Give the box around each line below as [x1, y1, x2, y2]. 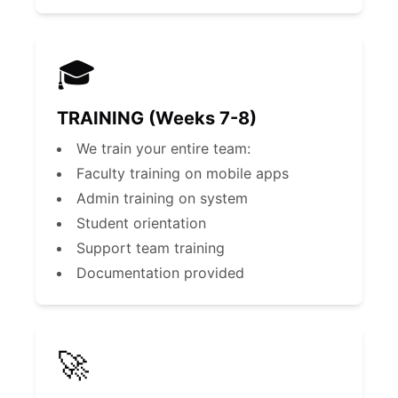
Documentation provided [76, 264, 244, 282]
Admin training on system [76, 189, 248, 207]
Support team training [76, 239, 225, 257]
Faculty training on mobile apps [76, 164, 289, 182]
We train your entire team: [76, 139, 251, 157]
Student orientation [76, 214, 206, 232]
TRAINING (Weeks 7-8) [57, 107, 257, 129]
